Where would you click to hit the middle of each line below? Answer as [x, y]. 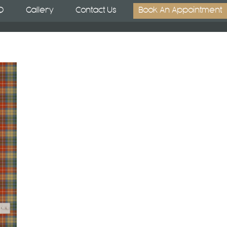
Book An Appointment [180, 11]
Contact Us [96, 11]
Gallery [40, 11]
